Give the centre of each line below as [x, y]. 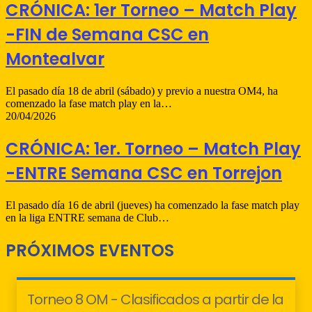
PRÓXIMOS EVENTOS [90, 251]
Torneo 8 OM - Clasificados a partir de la [155, 299]
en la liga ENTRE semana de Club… [87, 218]
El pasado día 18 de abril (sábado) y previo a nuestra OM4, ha [142, 91]
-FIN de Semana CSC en [107, 35]
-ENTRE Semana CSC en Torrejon [144, 173]
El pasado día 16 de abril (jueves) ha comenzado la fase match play [153, 205]
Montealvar [55, 59]
